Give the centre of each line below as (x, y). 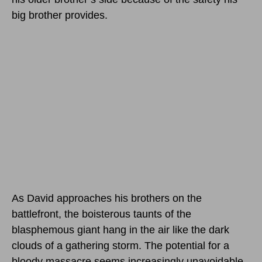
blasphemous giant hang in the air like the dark (120, 230)
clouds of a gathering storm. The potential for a (120, 246)
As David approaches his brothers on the (107, 199)
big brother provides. (60, 15)
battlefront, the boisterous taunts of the (101, 214)
